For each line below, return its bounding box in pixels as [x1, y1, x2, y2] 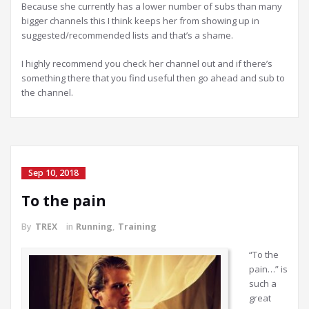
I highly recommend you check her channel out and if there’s [21, 57, 272, 70]
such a [249, 277, 277, 290]
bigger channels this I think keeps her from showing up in [21, 14, 259, 28]
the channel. [21, 86, 73, 99]
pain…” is [249, 263, 288, 276]
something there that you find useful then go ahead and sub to [21, 72, 285, 85]
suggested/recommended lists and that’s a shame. [21, 29, 233, 42]
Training [118, 221, 157, 233]
